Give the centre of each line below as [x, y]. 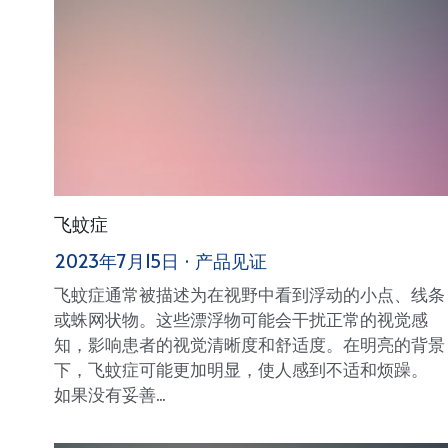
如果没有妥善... [109, 393]
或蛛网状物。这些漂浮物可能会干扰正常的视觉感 [240, 318]
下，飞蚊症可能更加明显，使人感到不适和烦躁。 [240, 368]
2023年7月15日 [116, 260]
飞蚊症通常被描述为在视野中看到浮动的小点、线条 [249, 293]
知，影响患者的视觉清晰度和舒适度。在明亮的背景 [249, 343]
